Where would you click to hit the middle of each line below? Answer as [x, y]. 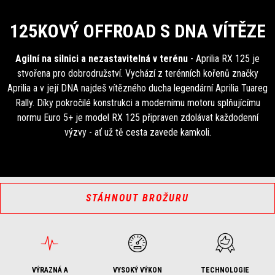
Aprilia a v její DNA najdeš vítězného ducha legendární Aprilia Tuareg [137, 88]
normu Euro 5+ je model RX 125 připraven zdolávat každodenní [137, 118]
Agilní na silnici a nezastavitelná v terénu [103, 59]
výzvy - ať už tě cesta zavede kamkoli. [137, 132]
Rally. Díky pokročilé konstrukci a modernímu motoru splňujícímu [137, 103]
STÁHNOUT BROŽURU [137, 198]
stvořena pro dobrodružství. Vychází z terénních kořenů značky [137, 73]
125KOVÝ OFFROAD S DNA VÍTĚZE [137, 31]
